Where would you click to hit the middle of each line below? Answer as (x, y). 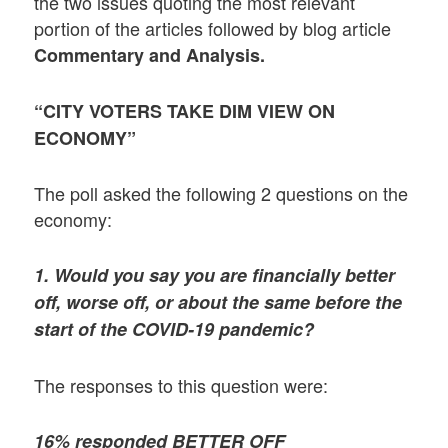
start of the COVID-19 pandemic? (174, 329)
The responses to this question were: (181, 384)
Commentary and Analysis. (150, 54)
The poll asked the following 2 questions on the (221, 193)
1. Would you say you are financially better (215, 275)
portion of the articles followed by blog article (213, 27)
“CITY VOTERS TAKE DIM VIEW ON (185, 110)
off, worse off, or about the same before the (218, 302)
